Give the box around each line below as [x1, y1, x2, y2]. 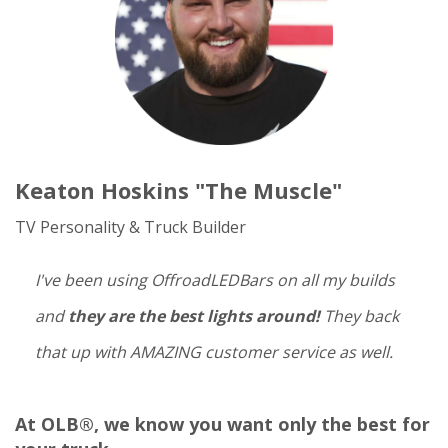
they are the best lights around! [68, 304, 320, 327]
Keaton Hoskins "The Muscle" [15, 174, 342, 205]
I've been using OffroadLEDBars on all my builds [35, 268, 395, 291]
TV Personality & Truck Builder [15, 215, 246, 238]
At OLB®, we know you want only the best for [15, 411, 430, 436]
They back [320, 304, 399, 327]
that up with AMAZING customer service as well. [35, 340, 393, 363]
